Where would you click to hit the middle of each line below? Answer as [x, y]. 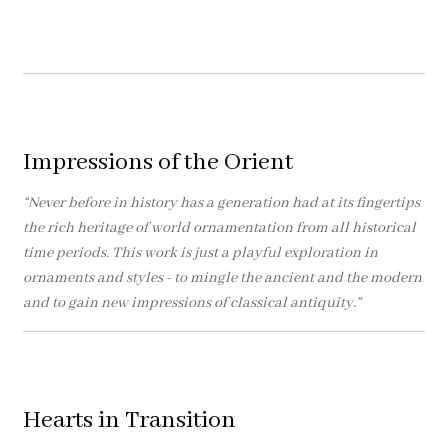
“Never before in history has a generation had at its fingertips [221, 202]
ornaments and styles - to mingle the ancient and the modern [222, 277]
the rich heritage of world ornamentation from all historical [219, 227]
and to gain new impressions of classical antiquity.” [191, 302]
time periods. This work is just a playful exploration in [200, 252]
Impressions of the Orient [157, 162]
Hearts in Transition [129, 421]
